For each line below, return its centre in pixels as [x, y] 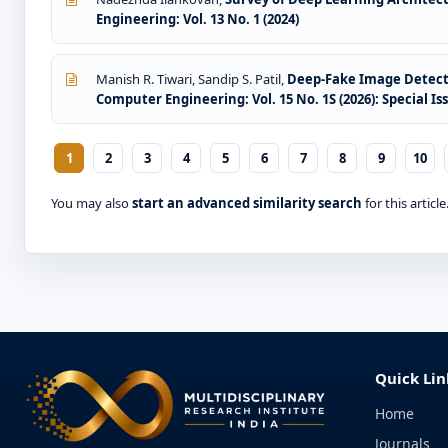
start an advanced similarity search [247, 203]
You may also [91, 203]
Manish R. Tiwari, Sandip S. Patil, [191, 79]
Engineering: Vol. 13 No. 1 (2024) [197, 19]
